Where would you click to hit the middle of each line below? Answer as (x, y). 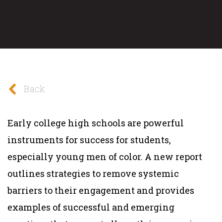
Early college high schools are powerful (96, 123)
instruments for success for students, (89, 139)
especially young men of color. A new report (105, 156)
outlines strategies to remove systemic (93, 173)
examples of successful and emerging (91, 207)
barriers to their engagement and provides (101, 190)
